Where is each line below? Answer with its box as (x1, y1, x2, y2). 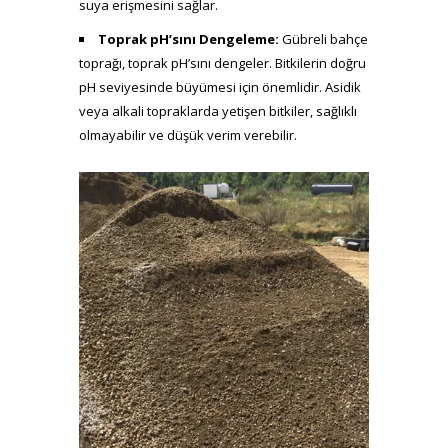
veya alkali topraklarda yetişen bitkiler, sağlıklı (79, 102, 357, 120)
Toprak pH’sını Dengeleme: (98, 30, 279, 48)
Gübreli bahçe (279, 30, 368, 48)
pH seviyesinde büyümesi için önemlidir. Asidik (79, 78, 361, 96)
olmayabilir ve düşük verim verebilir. (79, 126, 297, 144)
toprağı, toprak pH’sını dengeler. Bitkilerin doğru (79, 54, 366, 72)
